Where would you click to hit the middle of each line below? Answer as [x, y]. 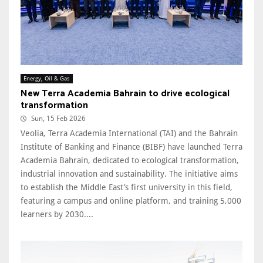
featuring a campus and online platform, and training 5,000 [131, 200]
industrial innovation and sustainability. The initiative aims [129, 173]
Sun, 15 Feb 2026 [58, 118]
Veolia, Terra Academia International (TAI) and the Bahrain [129, 133]
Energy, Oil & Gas [47, 78]
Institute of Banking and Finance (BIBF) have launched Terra [131, 146]
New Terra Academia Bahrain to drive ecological [125, 93]
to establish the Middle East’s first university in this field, [127, 187]
